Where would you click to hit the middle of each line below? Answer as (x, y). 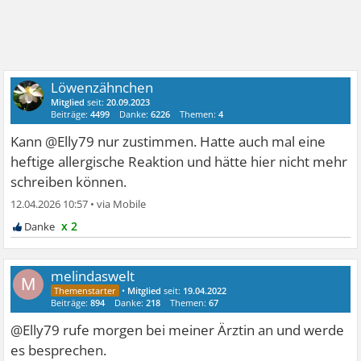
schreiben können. (69, 182)
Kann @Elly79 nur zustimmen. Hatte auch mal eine (168, 142)
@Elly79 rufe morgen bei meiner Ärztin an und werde (178, 330)
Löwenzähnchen (102, 88)
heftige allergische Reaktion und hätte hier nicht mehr (179, 162)
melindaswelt (93, 276)
